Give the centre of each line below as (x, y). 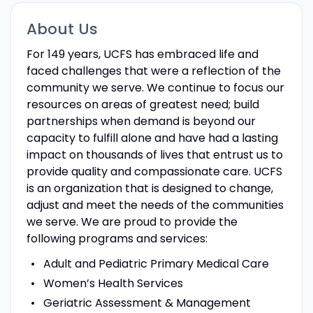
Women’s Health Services (113, 283)
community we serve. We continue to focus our (155, 87)
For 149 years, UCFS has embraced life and (142, 54)
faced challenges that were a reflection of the (153, 71)
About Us (62, 29)
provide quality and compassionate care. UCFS (154, 171)
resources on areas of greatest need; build (143, 104)
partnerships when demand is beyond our (141, 121)
